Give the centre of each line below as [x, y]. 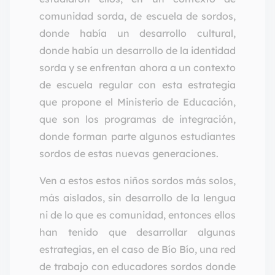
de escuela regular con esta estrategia [137, 85]
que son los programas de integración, [137, 119]
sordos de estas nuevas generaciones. [129, 154]
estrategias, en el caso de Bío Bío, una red [137, 250]
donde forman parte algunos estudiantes [137, 137]
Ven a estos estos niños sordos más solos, [137, 181]
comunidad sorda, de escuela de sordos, [137, 16]
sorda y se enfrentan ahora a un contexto [137, 68]
